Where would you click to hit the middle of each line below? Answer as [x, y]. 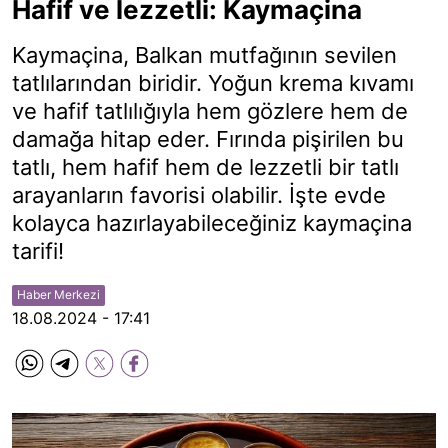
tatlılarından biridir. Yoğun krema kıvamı [213, 83]
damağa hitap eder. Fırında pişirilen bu [208, 139]
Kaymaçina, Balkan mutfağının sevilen [204, 55]
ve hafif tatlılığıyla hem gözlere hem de [210, 111]
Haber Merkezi [58, 294]
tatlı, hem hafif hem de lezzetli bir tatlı [205, 167]
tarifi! [38, 251]
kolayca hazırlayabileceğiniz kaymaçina [212, 223]
